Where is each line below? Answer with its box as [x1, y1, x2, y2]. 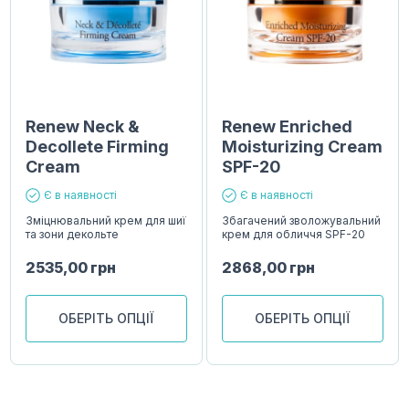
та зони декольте [26, 227, 120, 242]
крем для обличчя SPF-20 [222, 227, 366, 242]
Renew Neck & [26, 117, 140, 137]
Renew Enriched [222, 117, 353, 137]
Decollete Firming [26, 137, 170, 157]
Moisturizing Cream [222, 137, 383, 157]
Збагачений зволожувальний [222, 214, 382, 228]
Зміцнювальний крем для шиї [26, 214, 187, 228]
